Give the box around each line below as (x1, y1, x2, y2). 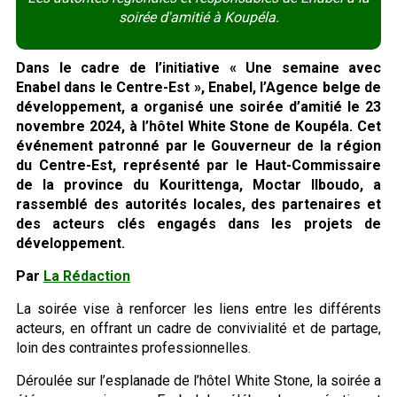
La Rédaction (43, 267, 130, 284)
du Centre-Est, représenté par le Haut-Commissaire (16, 156, 381, 174)
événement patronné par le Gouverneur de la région (16, 136, 381, 154)
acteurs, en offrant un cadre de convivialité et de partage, (16, 319, 381, 337)
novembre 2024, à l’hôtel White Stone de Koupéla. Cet (16, 117, 381, 135)
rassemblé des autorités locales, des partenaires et (16, 195, 381, 213)
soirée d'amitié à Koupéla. (118, 8, 279, 26)
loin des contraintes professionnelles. (16, 339, 251, 356)
